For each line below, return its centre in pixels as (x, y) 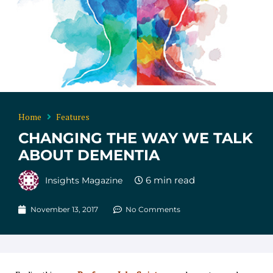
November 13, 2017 (64, 209)
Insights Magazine (84, 180)
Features (73, 116)
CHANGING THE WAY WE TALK (136, 138)
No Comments (153, 209)
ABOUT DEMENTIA (89, 155)
